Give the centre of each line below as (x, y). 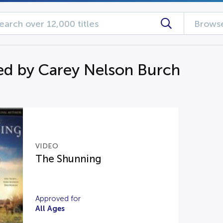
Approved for (58, 199)
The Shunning (68, 159)
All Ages (50, 208)
